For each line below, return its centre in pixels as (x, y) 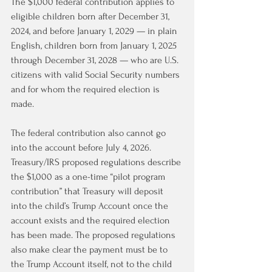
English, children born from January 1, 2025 (95, 46)
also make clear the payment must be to (90, 250)
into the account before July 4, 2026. (82, 148)
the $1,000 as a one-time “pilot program (89, 177)
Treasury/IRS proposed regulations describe (97, 162)
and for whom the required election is (87, 89)
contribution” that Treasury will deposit (88, 191)
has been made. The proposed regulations (94, 235)
